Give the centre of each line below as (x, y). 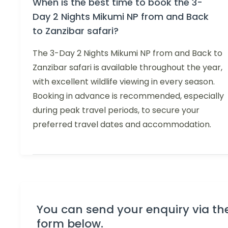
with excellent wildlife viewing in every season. (124, 81)
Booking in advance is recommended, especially (128, 96)
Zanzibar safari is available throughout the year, (127, 67)
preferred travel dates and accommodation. (122, 124)
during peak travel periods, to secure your (116, 110)
